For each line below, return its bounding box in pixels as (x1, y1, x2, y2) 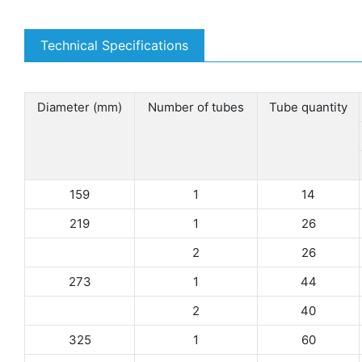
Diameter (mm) (37, 99, 122, 115)
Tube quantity (269, 99, 347, 115)
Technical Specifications (40, 36, 188, 53)
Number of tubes (148, 99, 244, 115)
